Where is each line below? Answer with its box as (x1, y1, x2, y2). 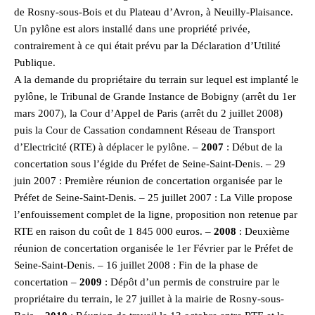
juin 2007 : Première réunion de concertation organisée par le (14, 174, 283, 186)
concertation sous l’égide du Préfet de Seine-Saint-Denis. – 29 (14, 157, 285, 169)
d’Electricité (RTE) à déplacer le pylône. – (14, 141, 201, 153)
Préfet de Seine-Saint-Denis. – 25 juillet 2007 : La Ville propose (14, 191, 292, 203)
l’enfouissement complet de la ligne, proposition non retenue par (14, 208, 297, 220)
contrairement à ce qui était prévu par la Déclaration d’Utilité (14, 39, 281, 51)
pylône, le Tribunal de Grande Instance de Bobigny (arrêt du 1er (14, 90, 296, 102)
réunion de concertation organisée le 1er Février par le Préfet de (14, 242, 293, 254)
